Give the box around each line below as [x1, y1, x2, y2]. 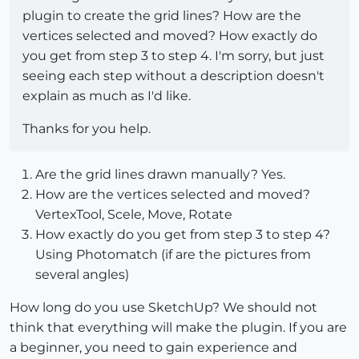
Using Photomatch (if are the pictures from [35, 246, 311, 262]
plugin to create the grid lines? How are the [22, 7, 301, 23]
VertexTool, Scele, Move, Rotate [35, 206, 232, 222]
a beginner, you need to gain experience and [10, 339, 297, 355]
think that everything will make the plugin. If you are [10, 319, 347, 335]
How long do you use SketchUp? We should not [10, 299, 317, 315]
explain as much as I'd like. [22, 87, 191, 103]
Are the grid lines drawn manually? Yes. [35, 166, 285, 182]
